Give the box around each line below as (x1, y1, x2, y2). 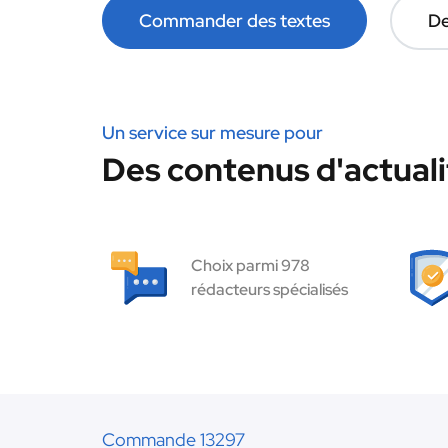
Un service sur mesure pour (102, 121, 323, 144)
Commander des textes (139, 9, 330, 32)
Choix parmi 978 (191, 255, 310, 276)
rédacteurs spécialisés (191, 279, 348, 300)
